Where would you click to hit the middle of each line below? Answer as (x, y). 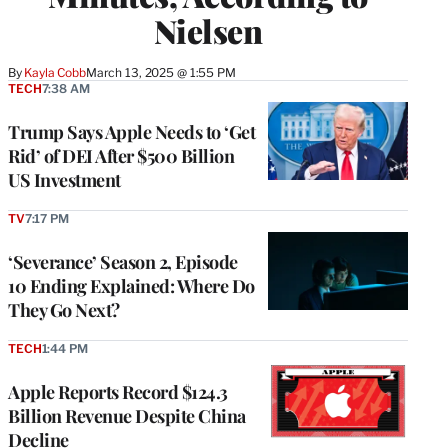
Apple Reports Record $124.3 (118, 391)
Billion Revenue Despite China (127, 415)
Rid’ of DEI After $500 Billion (121, 155)
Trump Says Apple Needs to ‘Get (131, 131)
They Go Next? (64, 309)
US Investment (64, 179)
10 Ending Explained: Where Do (131, 285)
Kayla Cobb (55, 72)
